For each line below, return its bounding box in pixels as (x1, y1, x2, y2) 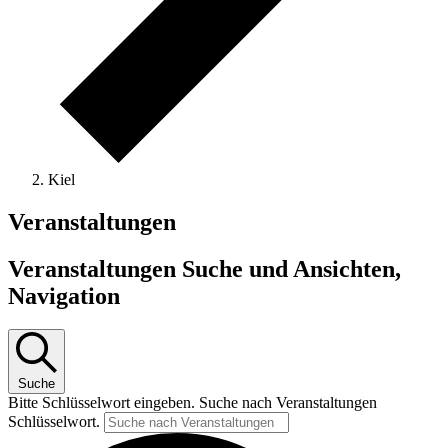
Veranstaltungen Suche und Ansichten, (8, 255, 401, 282)
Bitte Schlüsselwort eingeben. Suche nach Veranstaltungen (8, 394, 377, 412)
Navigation (8, 282, 120, 309)
